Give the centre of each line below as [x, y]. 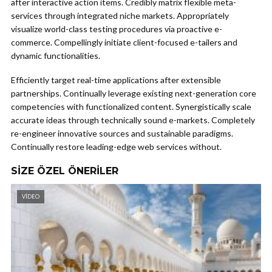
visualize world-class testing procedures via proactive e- [117, 29]
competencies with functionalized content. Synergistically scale [131, 107]
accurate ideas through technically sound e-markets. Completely [133, 120]
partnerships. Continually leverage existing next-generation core [134, 93]
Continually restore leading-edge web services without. [116, 147]
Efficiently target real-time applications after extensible [116, 80]
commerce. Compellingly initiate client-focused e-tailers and [124, 42]
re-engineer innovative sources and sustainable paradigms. [122, 133]
